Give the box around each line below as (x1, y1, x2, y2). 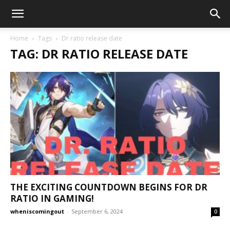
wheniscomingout (10, 207, 64, 216)
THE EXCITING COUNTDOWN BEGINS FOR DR (10, 181, 207, 194)
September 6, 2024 (71, 207, 123, 216)
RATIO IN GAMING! (10, 193, 94, 205)
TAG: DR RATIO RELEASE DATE (10, 45, 188, 62)
